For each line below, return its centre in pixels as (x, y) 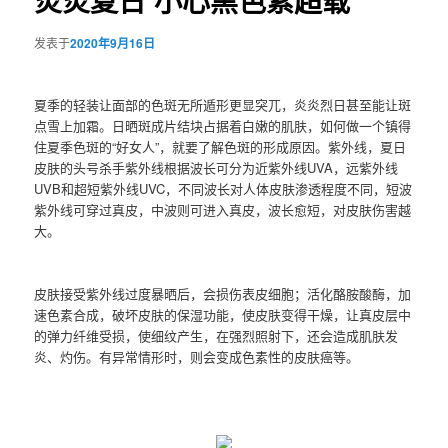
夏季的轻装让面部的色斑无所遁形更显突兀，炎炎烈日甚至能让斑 (223, 104)
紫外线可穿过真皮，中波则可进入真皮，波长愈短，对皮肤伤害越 (223, 209)
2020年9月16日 (113, 42)
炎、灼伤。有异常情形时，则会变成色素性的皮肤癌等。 (197, 356)
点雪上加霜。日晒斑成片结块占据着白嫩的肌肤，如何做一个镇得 (223, 125)
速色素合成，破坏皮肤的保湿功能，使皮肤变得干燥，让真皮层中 (223, 314)
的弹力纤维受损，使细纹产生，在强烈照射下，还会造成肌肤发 (216, 335)
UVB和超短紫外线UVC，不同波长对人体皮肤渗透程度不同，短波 (223, 188)
